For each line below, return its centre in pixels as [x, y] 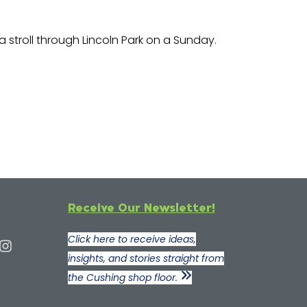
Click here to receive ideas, [132, 239]
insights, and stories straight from [146, 258]
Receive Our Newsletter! [141, 207]
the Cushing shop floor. [124, 278]
